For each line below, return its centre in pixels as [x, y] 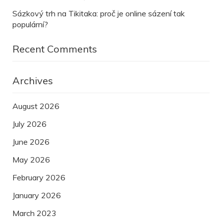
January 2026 [37, 195]
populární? [30, 25]
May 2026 [31, 160]
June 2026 [31, 142]
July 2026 [29, 124]
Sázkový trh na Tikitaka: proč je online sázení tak [99, 14]
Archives [33, 81]
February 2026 [39, 178]
